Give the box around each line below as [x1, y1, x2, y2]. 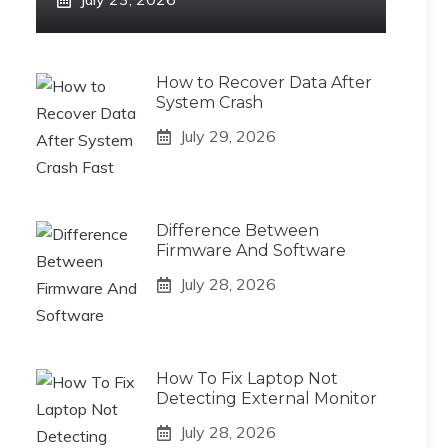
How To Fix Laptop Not [156, 369, 338, 388]
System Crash [156, 93, 263, 112]
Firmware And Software [156, 241, 346, 260]
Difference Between [156, 221, 319, 240]
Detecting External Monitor [156, 389, 377, 408]
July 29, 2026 [180, 126, 276, 146]
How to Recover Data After [156, 73, 372, 92]
